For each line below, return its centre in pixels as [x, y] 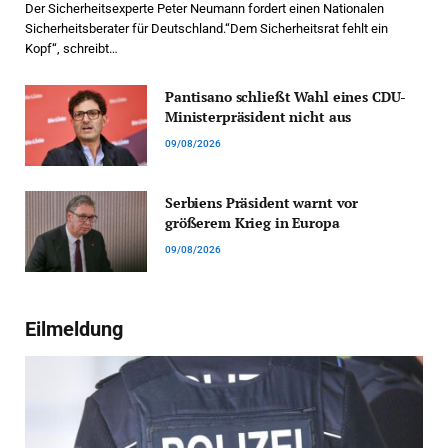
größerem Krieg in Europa [252, 222]
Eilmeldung [74, 329]
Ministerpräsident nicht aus [258, 116]
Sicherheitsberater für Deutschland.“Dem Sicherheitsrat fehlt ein [206, 28]
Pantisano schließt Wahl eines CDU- [286, 96]
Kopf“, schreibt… [71, 48]
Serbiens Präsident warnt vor [262, 202]
